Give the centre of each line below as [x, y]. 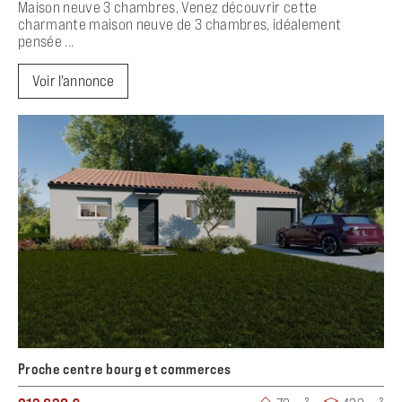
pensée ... [46, 41]
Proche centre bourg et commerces [125, 368]
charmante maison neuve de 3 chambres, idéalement [180, 24]
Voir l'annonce [74, 80]
